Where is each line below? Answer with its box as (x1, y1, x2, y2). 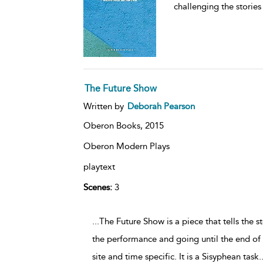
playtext (83, 161, 115, 172)
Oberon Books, (83, 120, 145, 131)
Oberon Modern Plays (83, 140, 170, 151)
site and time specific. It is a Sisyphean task (92, 251, 259, 262)
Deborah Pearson (127, 100, 195, 112)
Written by (83, 100, 126, 112)
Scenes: (83, 181, 112, 193)
